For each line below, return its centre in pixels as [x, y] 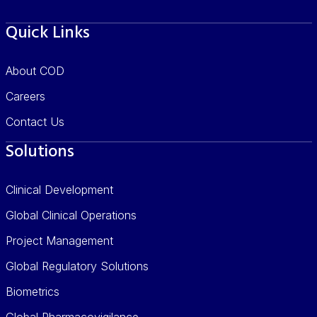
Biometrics [32, 291]
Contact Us [35, 121]
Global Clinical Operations [71, 215]
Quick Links [47, 33]
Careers [25, 96]
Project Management [59, 240]
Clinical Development [59, 189]
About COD [35, 70]
